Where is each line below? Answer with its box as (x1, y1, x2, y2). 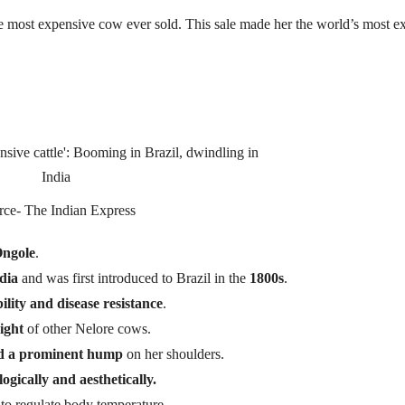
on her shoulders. (123, 345, 224, 362)
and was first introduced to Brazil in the (18, 269, 250, 286)
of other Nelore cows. (24, 320, 151, 336)
